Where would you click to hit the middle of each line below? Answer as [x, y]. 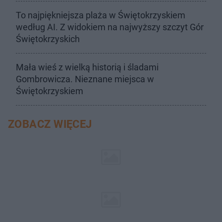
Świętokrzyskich [48, 39]
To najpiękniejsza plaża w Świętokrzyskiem [101, 15]
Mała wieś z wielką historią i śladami [87, 67]
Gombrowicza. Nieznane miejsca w [85, 79]
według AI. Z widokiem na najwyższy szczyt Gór [110, 27]
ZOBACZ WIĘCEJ [50, 124]
